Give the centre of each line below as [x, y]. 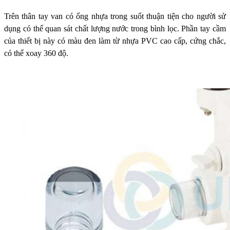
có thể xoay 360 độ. [36, 53]
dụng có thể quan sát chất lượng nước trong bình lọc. [93, 28]
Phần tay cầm [204, 28]
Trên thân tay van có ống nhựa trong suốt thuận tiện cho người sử [115, 16]
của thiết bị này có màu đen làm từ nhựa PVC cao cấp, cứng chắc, [115, 41]
